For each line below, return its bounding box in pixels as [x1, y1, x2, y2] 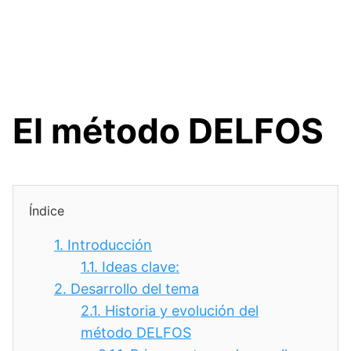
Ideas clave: [102, 259, 179, 275]
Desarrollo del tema [71, 280, 199, 297]
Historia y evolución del [105, 302, 259, 319]
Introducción [67, 237, 152, 253]
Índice [29, 203, 64, 219]
